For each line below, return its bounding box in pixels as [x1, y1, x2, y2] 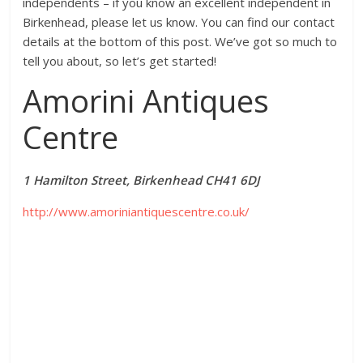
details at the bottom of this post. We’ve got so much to [23, 33, 338, 50]
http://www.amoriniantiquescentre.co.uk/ [23, 203, 250, 220]
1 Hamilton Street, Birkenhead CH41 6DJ [23, 172, 260, 189]
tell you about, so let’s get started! [23, 53, 217, 70]
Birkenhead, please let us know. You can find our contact [23, 14, 335, 31]
